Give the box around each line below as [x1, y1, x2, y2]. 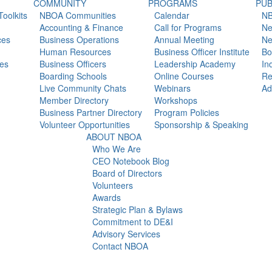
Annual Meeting [154, 33, 214, 46]
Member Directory [39, 94, 109, 106]
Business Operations [39, 33, 119, 46]
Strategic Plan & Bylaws [92, 203, 183, 216]
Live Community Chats [39, 82, 126, 94]
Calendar [154, 9, 189, 21]
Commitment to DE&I [92, 216, 173, 228]
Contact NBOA [92, 240, 148, 252]
